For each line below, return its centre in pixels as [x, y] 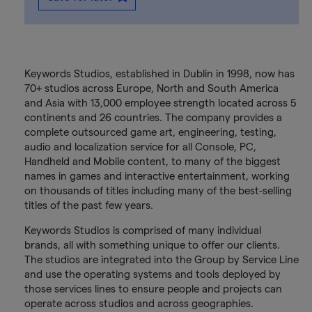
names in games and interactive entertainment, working [157, 176]
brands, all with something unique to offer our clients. [152, 245]
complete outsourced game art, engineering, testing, [150, 132]
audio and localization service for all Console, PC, [140, 147]
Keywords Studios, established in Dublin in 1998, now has [159, 73]
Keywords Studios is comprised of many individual [142, 230]
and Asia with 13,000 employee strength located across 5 [160, 103]
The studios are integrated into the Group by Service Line [161, 259]
